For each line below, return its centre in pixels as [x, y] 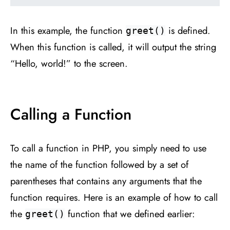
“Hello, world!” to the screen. [69, 63]
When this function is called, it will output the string [113, 47]
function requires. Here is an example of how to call [114, 197]
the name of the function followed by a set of [99, 164]
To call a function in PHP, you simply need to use [108, 148]
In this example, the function [68, 30]
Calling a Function [71, 114]
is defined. [188, 30]
